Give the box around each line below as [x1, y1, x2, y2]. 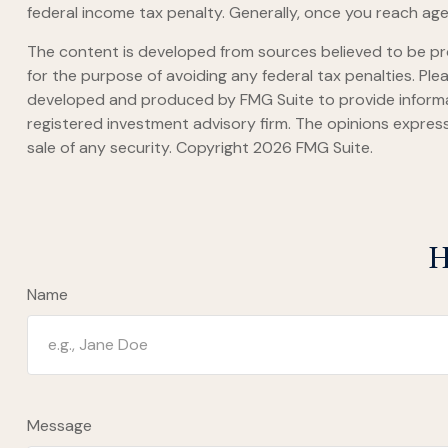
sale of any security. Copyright [26, 136, 253, 158]
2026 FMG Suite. [252, 136, 373, 158]
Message [26, 414, 92, 436]
